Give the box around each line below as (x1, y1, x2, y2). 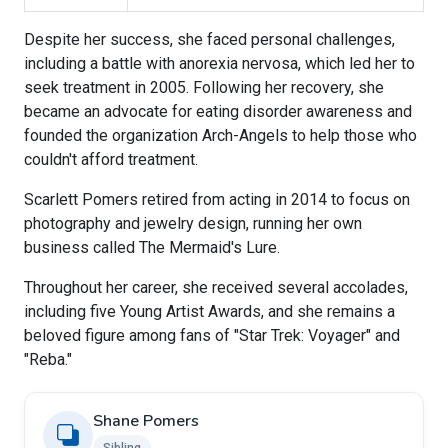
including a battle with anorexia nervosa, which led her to (24, 54, 415, 74)
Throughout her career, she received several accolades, (24, 278, 408, 298)
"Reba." (24, 350, 72, 370)
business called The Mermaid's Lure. (24, 238, 280, 258)
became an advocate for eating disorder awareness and (24, 102, 412, 122)
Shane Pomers (93, 409, 199, 432)
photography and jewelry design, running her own (24, 214, 362, 234)
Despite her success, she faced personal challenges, (24, 30, 395, 50)
